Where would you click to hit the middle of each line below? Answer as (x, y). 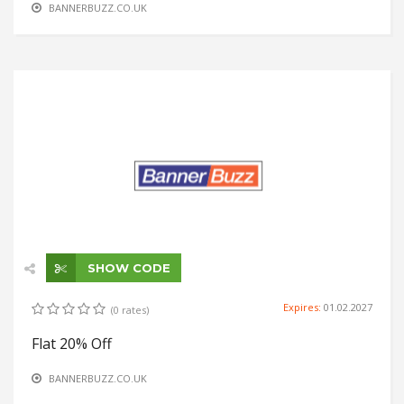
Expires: (303, 307)
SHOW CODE (127, 267)
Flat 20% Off (72, 343)
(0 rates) (130, 309)
